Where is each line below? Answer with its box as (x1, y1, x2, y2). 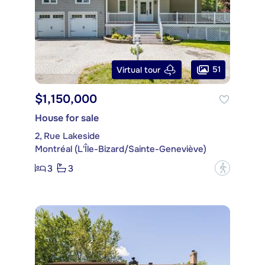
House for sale (35, 112, 99, 125)
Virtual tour (117, 64, 160, 75)
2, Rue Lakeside (35, 130, 100, 143)
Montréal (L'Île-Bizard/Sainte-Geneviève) (35, 143, 206, 156)
